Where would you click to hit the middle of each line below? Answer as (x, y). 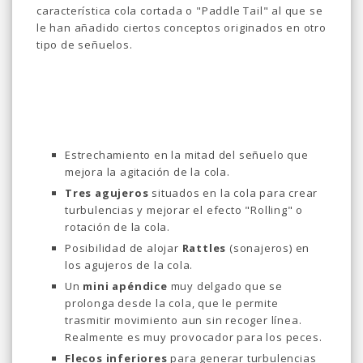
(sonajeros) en (270, 248)
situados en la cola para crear (233, 193)
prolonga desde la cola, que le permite (172, 303)
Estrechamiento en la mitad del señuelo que (187, 155)
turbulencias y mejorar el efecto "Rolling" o (184, 210)
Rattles (206, 248)
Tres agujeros (107, 193)
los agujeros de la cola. (129, 265)
